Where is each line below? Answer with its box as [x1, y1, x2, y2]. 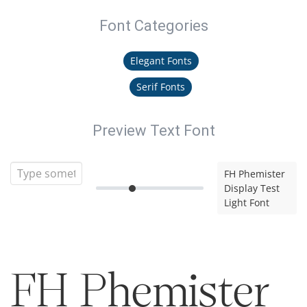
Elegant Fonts [130, 54, 192, 67]
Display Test [223, 182, 280, 195]
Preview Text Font [92, 122, 215, 139]
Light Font [223, 196, 269, 209]
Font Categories [99, 17, 208, 34]
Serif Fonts [136, 80, 185, 93]
